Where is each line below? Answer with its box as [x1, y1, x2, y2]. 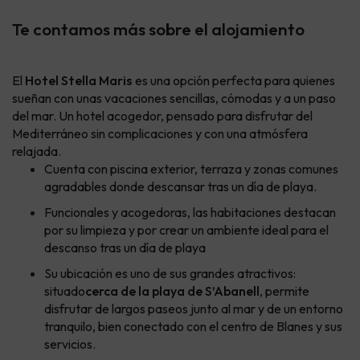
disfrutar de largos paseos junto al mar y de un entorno [44, 301, 343, 317]
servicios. [44, 336, 96, 352]
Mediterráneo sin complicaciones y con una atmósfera [12, 125, 308, 141]
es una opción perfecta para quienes [133, 72, 335, 88]
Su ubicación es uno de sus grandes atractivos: [44, 265, 296, 281]
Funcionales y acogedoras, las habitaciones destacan [44, 204, 336, 220]
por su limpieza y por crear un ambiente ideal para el [44, 222, 329, 238]
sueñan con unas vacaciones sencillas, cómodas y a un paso [12, 90, 336, 106]
